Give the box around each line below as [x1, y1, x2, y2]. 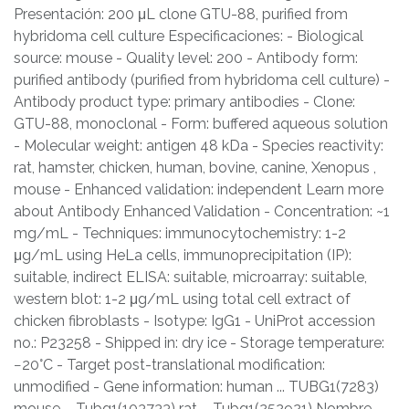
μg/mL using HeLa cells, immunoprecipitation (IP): [14, 246, 351, 265]
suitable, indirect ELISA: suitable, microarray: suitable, [14, 268, 367, 287]
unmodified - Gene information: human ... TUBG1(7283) [14, 378, 379, 396]
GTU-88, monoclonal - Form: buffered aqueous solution [14, 115, 388, 133]
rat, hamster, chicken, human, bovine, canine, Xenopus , [14, 159, 376, 177]
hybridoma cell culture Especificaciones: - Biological [14, 27, 363, 46]
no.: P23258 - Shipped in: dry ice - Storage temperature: [14, 334, 384, 352]
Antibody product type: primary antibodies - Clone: [14, 93, 355, 111]
